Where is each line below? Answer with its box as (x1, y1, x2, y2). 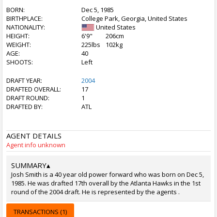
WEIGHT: (6, 40, 31, 49)
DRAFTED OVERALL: (6, 85, 61, 93)
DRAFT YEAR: (6, 76, 42, 85)
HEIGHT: (6, 31, 30, 40)
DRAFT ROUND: (6, 93, 49, 102)
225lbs (81, 40, 100, 49)
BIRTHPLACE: (6, 14, 43, 23)
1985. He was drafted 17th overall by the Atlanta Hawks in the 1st (11, 179, 201, 187)
